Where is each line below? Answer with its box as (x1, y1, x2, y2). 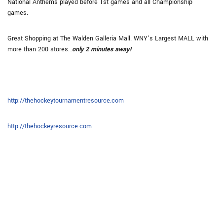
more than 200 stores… (7, 45, 72, 54)
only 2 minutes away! (72, 45, 132, 54)
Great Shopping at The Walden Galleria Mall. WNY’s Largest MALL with (7, 34, 208, 43)
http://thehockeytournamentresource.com (7, 96, 124, 105)
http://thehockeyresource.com (7, 122, 92, 131)
